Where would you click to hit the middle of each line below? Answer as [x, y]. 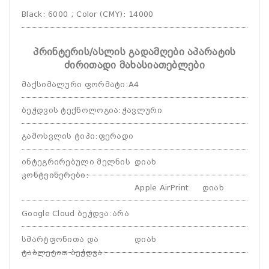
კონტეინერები [54, 175]
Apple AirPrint [162, 188]
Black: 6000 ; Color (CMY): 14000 [88, 14]
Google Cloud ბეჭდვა [65, 213]
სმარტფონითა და [60, 239]
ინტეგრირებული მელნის [76, 162]
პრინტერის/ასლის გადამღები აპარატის [134, 52]
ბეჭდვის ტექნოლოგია [70, 110]
